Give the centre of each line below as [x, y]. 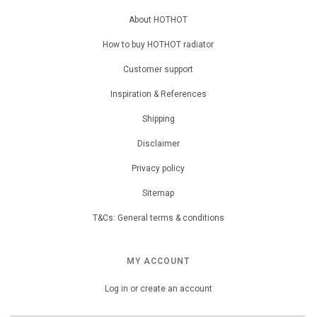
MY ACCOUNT [158, 261]
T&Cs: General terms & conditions [158, 218]
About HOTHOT [158, 20]
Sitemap [158, 193]
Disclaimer [158, 144]
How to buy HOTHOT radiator [158, 45]
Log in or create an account [158, 289]
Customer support [158, 69]
